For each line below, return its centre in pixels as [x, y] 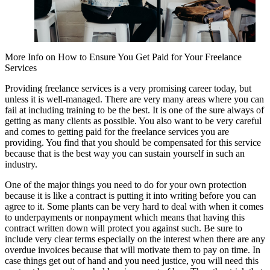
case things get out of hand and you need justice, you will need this [132, 260]
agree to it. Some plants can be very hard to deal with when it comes [134, 206]
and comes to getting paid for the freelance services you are [117, 131]
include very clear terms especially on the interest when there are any [135, 239]
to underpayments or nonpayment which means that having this [125, 217]
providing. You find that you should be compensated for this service [133, 142]
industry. [21, 164]
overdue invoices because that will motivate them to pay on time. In [133, 250]
